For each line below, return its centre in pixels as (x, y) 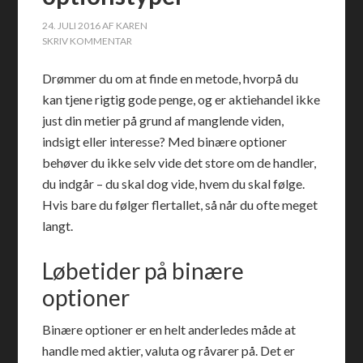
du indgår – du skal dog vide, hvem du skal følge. (174, 184)
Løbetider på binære (143, 271)
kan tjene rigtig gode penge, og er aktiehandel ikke (181, 99)
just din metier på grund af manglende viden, (163, 120)
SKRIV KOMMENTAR (88, 41)
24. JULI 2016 (72, 26)
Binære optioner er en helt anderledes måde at (169, 329)
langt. (58, 226)
